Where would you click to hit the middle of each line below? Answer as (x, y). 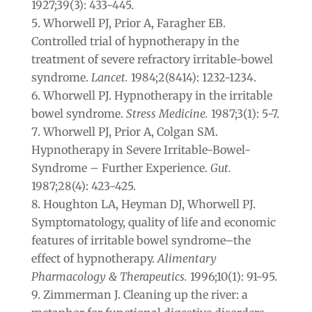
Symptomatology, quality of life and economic (153, 222)
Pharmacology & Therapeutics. (109, 276)
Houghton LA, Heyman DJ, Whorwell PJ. (149, 204)
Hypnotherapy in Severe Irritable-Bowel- (141, 149)
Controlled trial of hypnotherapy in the (135, 41)
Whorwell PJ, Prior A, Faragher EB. (134, 23)
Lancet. (109, 77)
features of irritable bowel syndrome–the (141, 240)
